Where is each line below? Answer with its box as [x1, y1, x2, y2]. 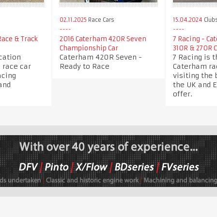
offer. [173, 89, 192, 98]
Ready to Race [60, 62, 109, 71]
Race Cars [87, 16, 114, 23]
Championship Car [60, 44, 118, 52]
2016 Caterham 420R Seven [60, 34, 146, 43]
